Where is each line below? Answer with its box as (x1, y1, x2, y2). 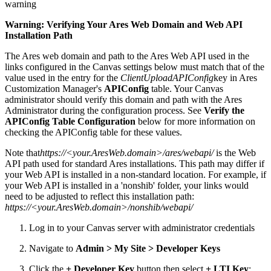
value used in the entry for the (5, 73, 120, 83)
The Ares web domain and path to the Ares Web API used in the (5, 51, 249, 62)
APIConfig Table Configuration (5, 116, 135, 127)
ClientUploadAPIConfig (120, 73, 214, 83)
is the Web (214, 148, 256, 158)
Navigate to (29, 243, 76, 254)
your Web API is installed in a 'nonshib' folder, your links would (5, 180, 249, 191)
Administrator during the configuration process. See (5, 105, 204, 116)
